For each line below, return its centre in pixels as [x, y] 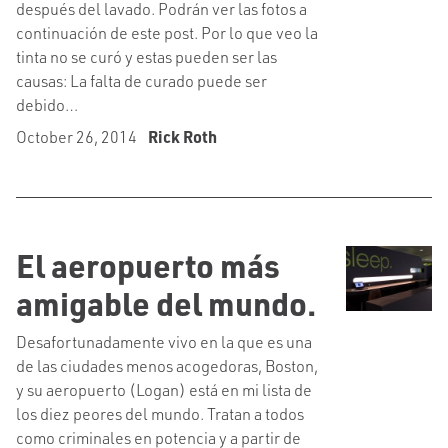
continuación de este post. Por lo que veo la [167, 32]
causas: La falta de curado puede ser [141, 80]
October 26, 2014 [78, 136]
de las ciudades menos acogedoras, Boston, [167, 365]
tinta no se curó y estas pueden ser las [146, 56]
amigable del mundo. [166, 303]
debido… [47, 104]
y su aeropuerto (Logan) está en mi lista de [164, 389]
